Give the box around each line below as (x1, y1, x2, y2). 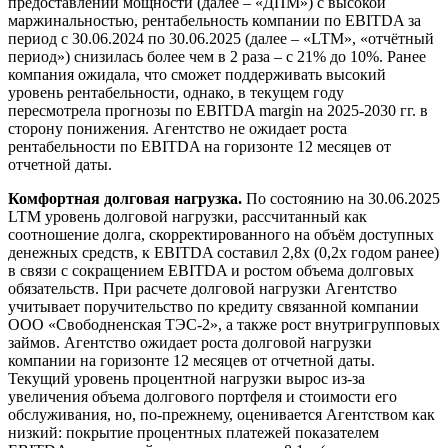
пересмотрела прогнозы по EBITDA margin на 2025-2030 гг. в (8, 101, 428, 119)
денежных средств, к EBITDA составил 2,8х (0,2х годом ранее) (8, 243, 439, 261)
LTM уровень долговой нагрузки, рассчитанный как (8, 207, 367, 225)
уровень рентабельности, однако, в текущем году (8, 83, 344, 101)
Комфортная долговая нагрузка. (8, 189, 246, 207)
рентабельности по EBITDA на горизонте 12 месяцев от (8, 137, 391, 155)
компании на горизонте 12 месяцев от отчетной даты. (8, 351, 375, 369)
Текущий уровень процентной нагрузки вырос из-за (8, 369, 365, 387)
